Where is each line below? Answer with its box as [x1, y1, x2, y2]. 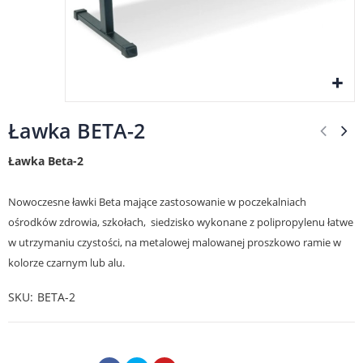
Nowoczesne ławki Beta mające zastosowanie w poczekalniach [8, 194, 306, 209]
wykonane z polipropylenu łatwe [197, 215, 353, 229]
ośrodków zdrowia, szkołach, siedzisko [8, 215, 197, 229]
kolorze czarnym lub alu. [8, 255, 125, 270]
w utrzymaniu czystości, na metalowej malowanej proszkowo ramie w [8, 235, 341, 250]
